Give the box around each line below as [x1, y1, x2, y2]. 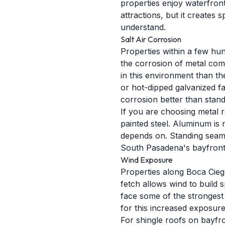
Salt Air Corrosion [121, 34, 181, 44]
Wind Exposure [121, 155, 173, 165]
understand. [121, 22, 166, 32]
